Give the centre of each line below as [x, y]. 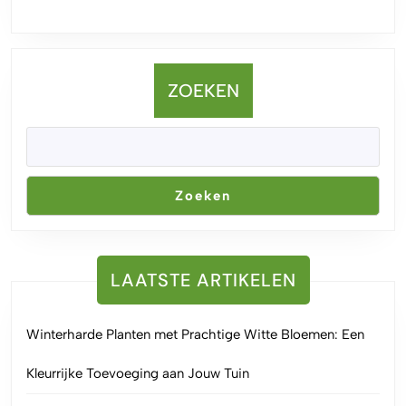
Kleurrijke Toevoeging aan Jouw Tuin [138, 374]
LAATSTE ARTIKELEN [203, 280]
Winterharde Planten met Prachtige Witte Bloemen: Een [195, 335]
